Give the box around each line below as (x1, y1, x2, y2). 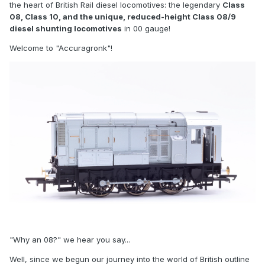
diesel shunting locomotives (9, 24, 122, 34)
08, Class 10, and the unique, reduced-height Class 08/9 (9, 12, 236, 22)
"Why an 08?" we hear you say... (9, 234, 130, 244)
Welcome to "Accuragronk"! (9, 43, 112, 53)
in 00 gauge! (122, 24, 170, 34)
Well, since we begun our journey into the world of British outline (9, 254, 250, 264)
